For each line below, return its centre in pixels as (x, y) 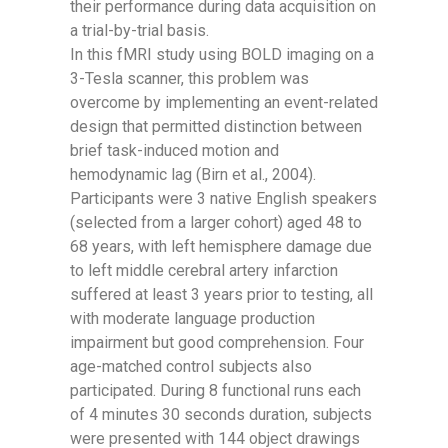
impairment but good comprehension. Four (217, 342)
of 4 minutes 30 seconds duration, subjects (221, 414)
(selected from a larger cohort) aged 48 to (216, 222)
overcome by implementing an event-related (224, 102)
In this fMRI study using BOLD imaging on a (222, 54)
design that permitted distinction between (216, 126)
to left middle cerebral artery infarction (204, 270)
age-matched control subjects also (191, 366)
